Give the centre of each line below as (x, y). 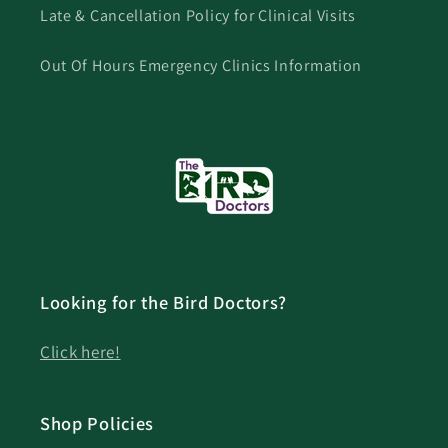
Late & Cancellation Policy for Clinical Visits (198, 16)
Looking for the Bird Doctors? (164, 301)
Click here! (80, 351)
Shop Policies (97, 422)
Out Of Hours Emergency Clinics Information (201, 66)
